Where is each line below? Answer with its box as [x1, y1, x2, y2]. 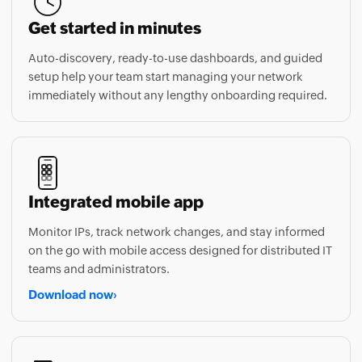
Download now [28, 254, 113, 267]
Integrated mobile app [28, 158, 204, 177]
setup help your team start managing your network [28, 36, 303, 49]
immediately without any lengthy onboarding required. [28, 55, 327, 68]
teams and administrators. [28, 229, 170, 242]
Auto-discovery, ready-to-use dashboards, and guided [28, 18, 322, 31]
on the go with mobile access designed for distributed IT [28, 210, 332, 223]
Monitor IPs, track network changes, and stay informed [28, 192, 325, 204]
